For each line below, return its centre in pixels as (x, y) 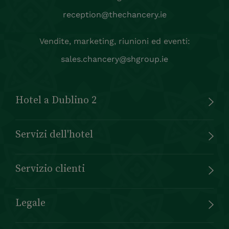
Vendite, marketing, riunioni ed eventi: (114, 41)
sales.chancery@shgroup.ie (114, 59)
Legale (30, 202)
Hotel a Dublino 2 (56, 99)
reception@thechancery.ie (114, 14)
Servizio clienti (50, 168)
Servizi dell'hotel (54, 134)
